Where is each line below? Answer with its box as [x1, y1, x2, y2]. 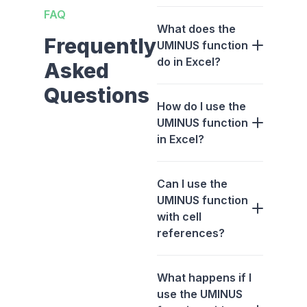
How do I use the [157, 99, 246, 114]
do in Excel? [157, 55, 221, 69]
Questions [44, 83, 149, 108]
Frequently [44, 34, 157, 59]
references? [157, 226, 225, 241]
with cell [157, 210, 201, 224]
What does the [157, 22, 236, 36]
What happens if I [157, 271, 251, 285]
